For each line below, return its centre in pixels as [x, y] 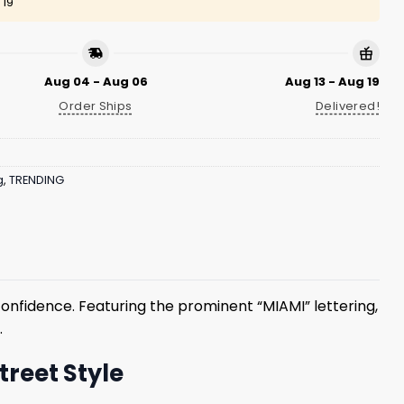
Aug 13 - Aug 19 [332, 81]
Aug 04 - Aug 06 [96, 81]
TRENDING [37, 180]
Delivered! [348, 106]
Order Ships [96, 106]
